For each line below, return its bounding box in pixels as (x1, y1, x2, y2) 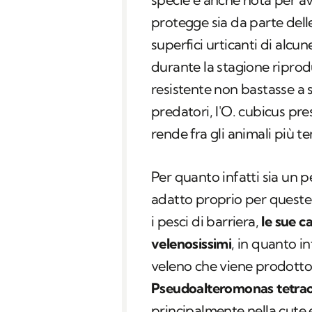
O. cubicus (221, 102, 288, 120)
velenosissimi (151, 235, 232, 253)
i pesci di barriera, (151, 212, 262, 231)
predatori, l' (151, 102, 221, 120)
